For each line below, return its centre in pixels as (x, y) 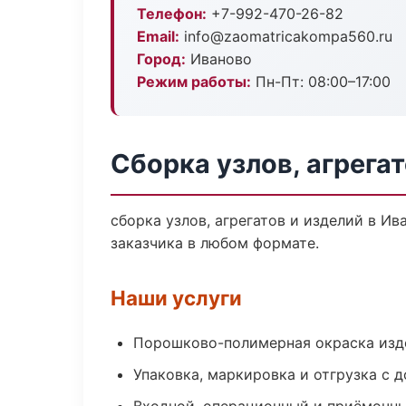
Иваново (219, 59)
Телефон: (172, 14)
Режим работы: (194, 82)
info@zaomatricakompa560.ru (286, 36)
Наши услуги (176, 298)
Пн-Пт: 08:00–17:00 (321, 82)
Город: (161, 59)
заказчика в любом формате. (215, 243)
